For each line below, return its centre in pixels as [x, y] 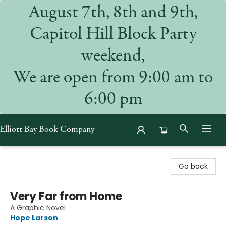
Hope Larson [34, 218]
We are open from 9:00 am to [113, 78]
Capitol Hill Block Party [113, 35]
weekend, [113, 56]
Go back [193, 166]
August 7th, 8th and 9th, [113, 13]
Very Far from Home [66, 196]
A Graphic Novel [38, 208]
